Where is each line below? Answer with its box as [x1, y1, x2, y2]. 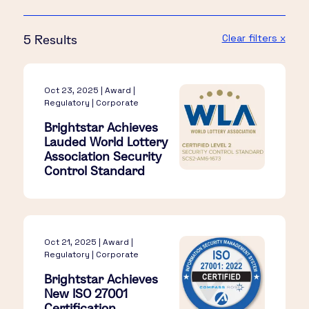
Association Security [44, 150, 162, 163]
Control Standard [44, 164, 146, 177]
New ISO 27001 [44, 287, 128, 300]
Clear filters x [221, 32, 286, 44]
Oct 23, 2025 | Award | [44, 85, 136, 96]
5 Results [23, 33, 78, 46]
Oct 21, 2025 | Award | [44, 237, 134, 248]
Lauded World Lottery [44, 135, 168, 148]
